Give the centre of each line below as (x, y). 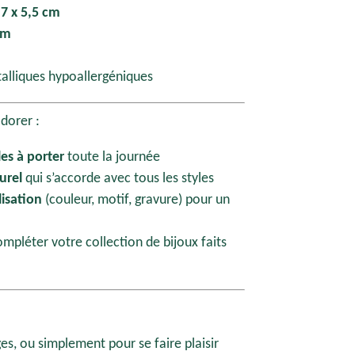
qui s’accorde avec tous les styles (118, 178)
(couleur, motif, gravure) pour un (136, 200)
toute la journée (112, 157)
